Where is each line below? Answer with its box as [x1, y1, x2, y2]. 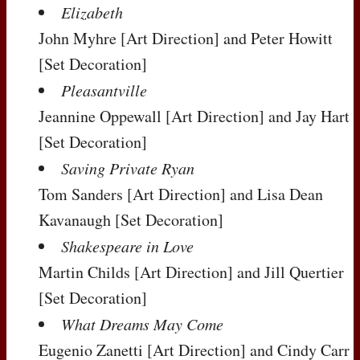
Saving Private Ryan [61, 157, 194, 179]
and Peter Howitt [219, 27, 333, 50]
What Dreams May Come [61, 313, 223, 335]
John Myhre [39, 27, 121, 50]
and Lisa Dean [226, 183, 323, 206]
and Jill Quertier [233, 261, 344, 284]
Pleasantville [61, 80, 147, 101]
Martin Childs [39, 261, 134, 284]
